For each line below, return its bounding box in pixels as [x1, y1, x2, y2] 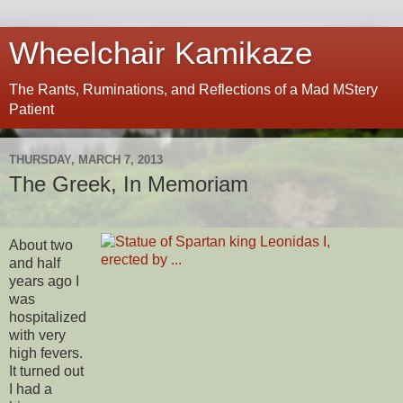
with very [9, 327, 66, 343]
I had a [9, 381, 52, 397]
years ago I [9, 273, 79, 289]
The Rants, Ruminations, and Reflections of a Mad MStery [9, 82, 378, 97]
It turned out [9, 363, 84, 379]
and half [9, 255, 60, 271]
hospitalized [9, 309, 86, 325]
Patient [9, 102, 54, 117]
